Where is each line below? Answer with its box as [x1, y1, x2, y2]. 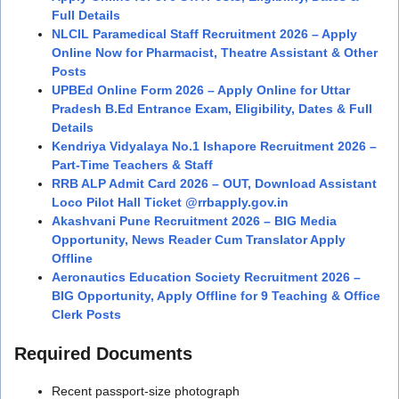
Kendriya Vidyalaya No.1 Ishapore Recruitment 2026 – [52, 138, 377, 153]
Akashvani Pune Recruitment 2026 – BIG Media [52, 213, 337, 228]
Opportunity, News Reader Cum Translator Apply [52, 232, 346, 247]
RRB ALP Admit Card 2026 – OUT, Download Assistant [52, 175, 377, 191]
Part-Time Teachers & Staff [52, 157, 213, 172]
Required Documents [14, 343, 192, 363]
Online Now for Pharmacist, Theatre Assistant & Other [52, 45, 378, 60]
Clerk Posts [52, 306, 121, 322]
